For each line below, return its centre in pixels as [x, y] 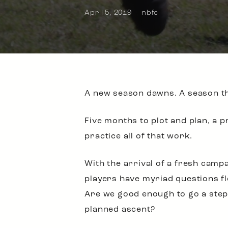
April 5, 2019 [108, 13]
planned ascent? [120, 210]
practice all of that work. [139, 136]
